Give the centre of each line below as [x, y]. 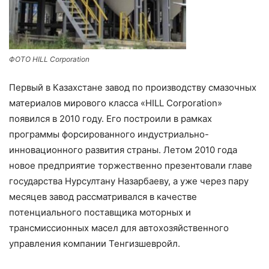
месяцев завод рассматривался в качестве [103, 197]
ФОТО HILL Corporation [49, 59]
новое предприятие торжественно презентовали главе [131, 166]
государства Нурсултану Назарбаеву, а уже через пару [129, 181]
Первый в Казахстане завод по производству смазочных [133, 88]
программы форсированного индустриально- [109, 134]
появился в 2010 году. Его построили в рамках [110, 119]
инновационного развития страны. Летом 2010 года [123, 150]
